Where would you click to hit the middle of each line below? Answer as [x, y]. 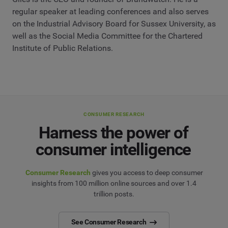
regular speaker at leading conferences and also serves [110, 11]
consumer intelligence [113, 149]
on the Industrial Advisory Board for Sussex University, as [114, 23]
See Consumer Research [109, 222]
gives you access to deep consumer [147, 172]
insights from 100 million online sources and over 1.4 [114, 183]
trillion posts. [114, 194]
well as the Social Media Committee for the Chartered [107, 36]
